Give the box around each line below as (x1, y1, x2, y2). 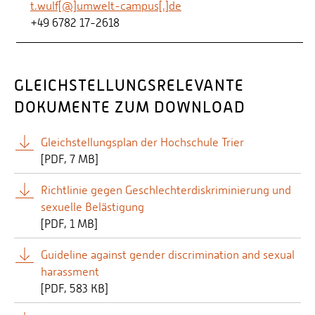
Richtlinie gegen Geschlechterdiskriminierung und (41, 183, 291, 197)
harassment (41, 264, 99, 278)
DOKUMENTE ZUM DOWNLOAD (14, 98, 245, 116)
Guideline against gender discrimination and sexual (41, 247, 295, 262)
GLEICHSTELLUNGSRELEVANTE (14, 76, 244, 94)
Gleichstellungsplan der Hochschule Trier (41, 135, 244, 149)
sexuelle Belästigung (41, 200, 144, 214)
